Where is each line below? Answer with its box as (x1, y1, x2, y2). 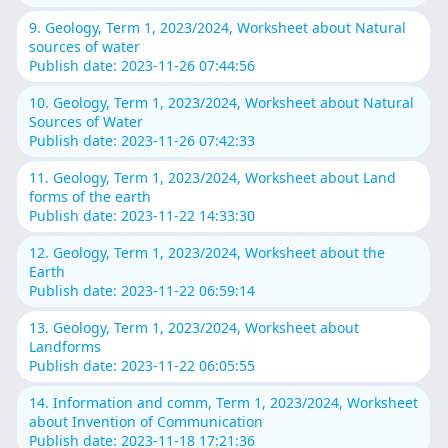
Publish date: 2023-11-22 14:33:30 (29, 205, 256, 225)
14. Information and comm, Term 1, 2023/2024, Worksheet (29, 392, 419, 412)
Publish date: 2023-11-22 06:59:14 (29, 280, 256, 300)
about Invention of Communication (29, 411, 264, 431)
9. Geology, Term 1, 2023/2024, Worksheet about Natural (29, 17, 407, 37)
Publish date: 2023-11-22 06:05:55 (29, 355, 256, 375)
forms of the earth (29, 186, 152, 206)
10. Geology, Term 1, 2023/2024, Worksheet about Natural (29, 92, 415, 112)
